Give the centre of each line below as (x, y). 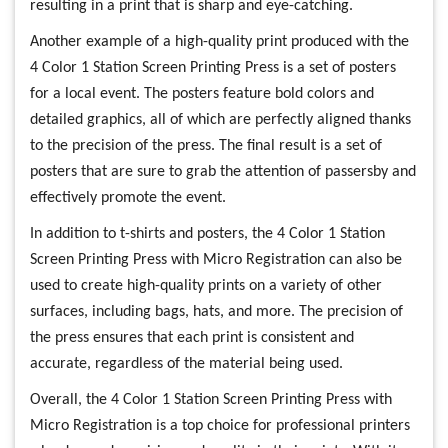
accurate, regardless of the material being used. (186, 364)
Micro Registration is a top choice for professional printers (220, 426)
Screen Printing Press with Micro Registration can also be (216, 260)
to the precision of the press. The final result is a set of (206, 146)
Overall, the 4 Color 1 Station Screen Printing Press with (211, 400)
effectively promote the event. (128, 198)
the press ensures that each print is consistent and (192, 338)
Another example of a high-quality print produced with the (219, 42)
